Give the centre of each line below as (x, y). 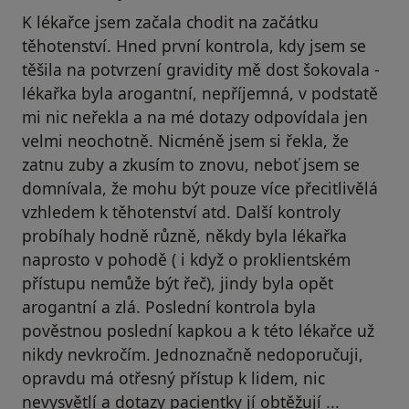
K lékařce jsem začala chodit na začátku (170, 22)
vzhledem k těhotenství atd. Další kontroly (181, 212)
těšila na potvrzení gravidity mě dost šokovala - (201, 70)
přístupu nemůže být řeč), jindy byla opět (178, 283)
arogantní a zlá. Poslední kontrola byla (169, 307)
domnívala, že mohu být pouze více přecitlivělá (200, 189)
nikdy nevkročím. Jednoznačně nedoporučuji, (193, 355)
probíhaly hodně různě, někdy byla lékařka (184, 236)
